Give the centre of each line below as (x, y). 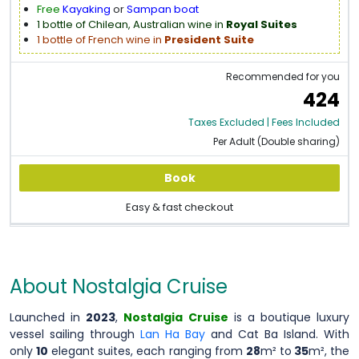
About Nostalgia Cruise (119, 286)
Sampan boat (163, 9)
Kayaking (87, 9)
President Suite (209, 40)
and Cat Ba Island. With (277, 334)
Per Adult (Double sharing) (276, 141)
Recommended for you (283, 77)
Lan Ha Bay (173, 334)
